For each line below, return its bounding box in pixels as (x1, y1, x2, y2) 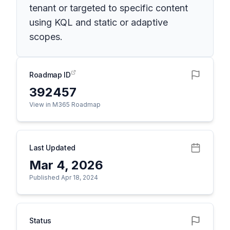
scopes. (29, 31, 63, 42)
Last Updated (29, 143, 75, 152)
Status (29, 216, 51, 225)
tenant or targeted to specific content (29, 3, 188, 13)
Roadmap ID (29, 70, 71, 79)
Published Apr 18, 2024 (29, 174, 98, 181)
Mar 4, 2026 (29, 158, 103, 172)
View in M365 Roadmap (29, 101, 101, 108)
